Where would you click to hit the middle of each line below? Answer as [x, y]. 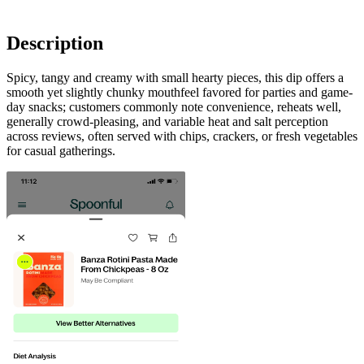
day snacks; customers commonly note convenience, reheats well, [174, 106]
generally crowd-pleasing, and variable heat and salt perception [167, 121]
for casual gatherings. [61, 150]
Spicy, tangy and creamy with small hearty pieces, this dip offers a [175, 77]
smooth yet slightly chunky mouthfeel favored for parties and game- [180, 92]
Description [55, 43]
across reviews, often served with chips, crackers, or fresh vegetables [182, 136]
